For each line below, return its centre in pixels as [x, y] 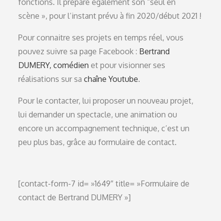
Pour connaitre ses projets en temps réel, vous [101, 37]
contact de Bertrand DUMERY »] [75, 197]
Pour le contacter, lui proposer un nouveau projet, [106, 101]
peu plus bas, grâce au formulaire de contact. [98, 142]
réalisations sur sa [51, 79]
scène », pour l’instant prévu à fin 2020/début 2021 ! [110, 16]
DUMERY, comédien [54, 65]
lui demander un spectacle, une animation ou [98, 114]
